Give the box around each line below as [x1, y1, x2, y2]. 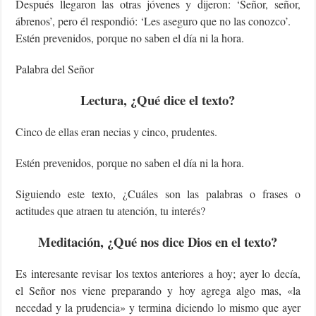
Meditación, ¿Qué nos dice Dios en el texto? [38, 231, 278, 251]
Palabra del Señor [16, 61, 95, 76]
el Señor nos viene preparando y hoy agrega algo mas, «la [16, 282, 300, 298]
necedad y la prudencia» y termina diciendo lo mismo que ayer [16, 299, 300, 315]
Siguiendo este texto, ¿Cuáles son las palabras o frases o [16, 186, 300, 201]
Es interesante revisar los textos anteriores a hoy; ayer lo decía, [16, 265, 300, 281]
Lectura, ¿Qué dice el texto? [80, 90, 236, 109]
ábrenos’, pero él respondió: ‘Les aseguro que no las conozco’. [16, 13, 291, 28]
